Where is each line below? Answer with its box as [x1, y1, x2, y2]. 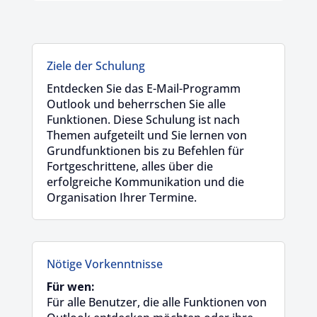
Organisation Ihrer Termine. [46, 189, 197, 205]
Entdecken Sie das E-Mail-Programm [46, 80, 241, 96]
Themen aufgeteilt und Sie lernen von [46, 127, 247, 143]
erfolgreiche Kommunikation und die [46, 173, 244, 190]
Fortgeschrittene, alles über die [46, 158, 213, 174]
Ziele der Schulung [46, 57, 145, 74]
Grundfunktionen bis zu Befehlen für [46, 142, 244, 158]
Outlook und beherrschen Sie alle [46, 96, 226, 112]
